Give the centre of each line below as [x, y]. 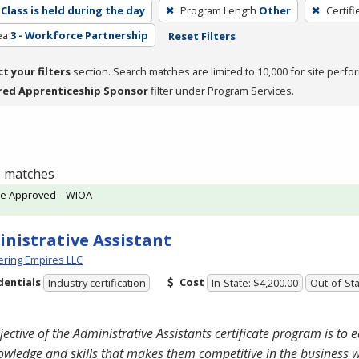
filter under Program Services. [221, 90]
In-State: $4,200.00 [255, 283]
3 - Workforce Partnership [79, 35]
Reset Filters [202, 36]
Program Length [218, 10]
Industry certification [97, 283]
